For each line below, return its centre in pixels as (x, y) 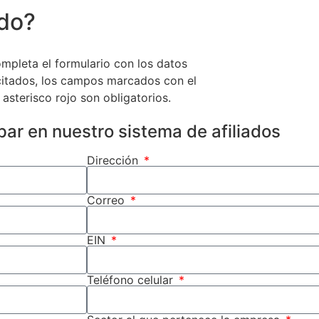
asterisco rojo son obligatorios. (87, 97)
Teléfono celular (132, 280)
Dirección (114, 161)
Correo (108, 200)
